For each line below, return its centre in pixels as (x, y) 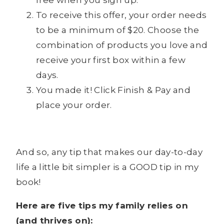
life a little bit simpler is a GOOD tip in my (107, 167)
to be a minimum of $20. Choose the (118, 30)
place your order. (74, 105)
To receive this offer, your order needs (121, 15)
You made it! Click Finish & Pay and (113, 90)
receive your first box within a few (111, 60)
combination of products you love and (122, 45)
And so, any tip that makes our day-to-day (109, 152)
